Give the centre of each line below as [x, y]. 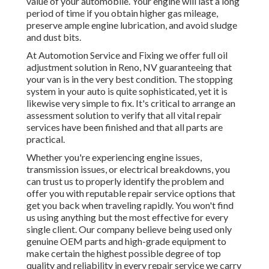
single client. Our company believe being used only [129, 229]
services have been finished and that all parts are [125, 127]
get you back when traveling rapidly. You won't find [130, 205]
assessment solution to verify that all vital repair [124, 115]
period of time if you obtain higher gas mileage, [122, 13]
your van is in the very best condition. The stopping [130, 79]
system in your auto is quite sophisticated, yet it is [127, 91]
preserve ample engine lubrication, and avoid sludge [132, 25]
